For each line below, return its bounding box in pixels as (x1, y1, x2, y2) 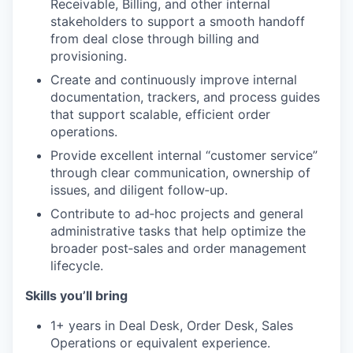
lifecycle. (50, 258, 103, 273)
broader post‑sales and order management (50, 240, 307, 256)
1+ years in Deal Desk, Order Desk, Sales (50, 318, 293, 333)
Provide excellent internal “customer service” (50, 147, 318, 163)
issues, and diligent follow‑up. (50, 182, 228, 198)
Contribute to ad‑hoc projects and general (50, 206, 303, 221)
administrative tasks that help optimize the (50, 223, 306, 239)
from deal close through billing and (50, 31, 259, 46)
